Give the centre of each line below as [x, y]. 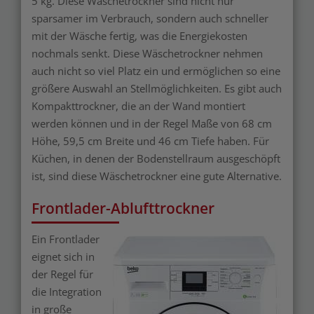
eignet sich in [63, 256]
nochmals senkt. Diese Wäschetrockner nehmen [147, 53]
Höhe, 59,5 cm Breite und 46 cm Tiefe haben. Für [150, 141]
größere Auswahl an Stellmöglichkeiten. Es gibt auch [157, 88]
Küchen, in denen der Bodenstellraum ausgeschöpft [156, 158]
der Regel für [62, 274]
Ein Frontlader [66, 239]
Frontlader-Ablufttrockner [123, 208]
